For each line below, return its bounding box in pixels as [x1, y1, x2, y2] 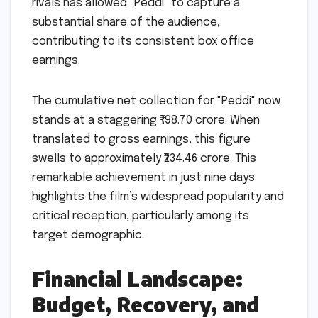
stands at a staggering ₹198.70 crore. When [32, 114, 260, 126]
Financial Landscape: [32, 265, 243, 291]
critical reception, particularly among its [32, 209, 249, 222]
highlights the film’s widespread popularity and [32, 190, 284, 203]
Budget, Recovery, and [32, 291, 259, 317]
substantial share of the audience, [32, 16, 220, 28]
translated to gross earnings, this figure [32, 133, 251, 146]
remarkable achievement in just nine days [32, 171, 255, 184]
